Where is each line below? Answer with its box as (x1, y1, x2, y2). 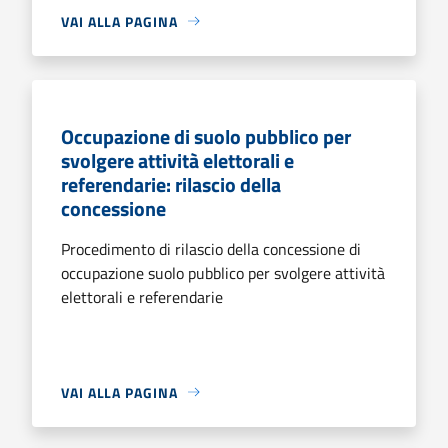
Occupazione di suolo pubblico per (61, 120, 351, 152)
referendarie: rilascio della (61, 168, 281, 200)
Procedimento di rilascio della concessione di (61, 236, 361, 261)
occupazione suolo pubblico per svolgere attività (61, 260, 385, 285)
